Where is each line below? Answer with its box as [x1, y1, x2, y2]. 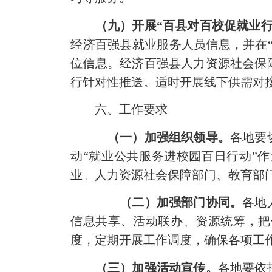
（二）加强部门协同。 [95, 195, 243, 209]
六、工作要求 [70, 103, 168, 117]
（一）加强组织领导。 [95, 130, 231, 144]
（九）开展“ [95, 18, 163, 32]
